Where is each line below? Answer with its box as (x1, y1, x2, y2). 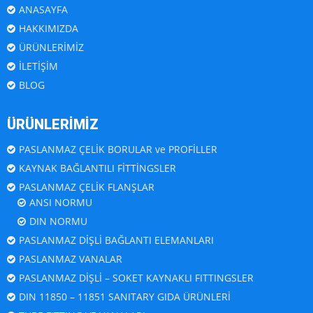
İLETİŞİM (19, 59, 58, 73)
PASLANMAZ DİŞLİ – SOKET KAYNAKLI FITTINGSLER (19, 271, 254, 285)
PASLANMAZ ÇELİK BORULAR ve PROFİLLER (19, 143, 217, 156)
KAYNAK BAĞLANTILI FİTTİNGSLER (19, 161, 176, 175)
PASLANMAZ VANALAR (19, 252, 122, 266)
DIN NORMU (29, 214, 87, 228)
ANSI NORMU (29, 196, 92, 210)
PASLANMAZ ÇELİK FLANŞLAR (19, 180, 154, 194)
